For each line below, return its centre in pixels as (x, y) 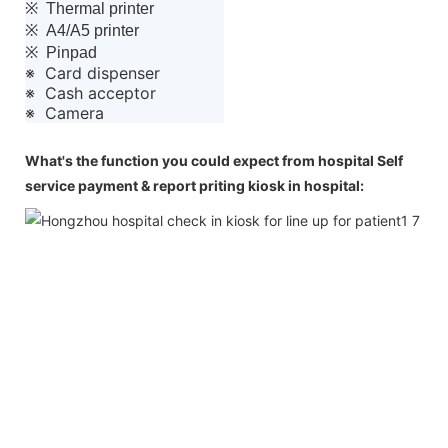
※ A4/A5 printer (84, 30)
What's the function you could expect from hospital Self (214, 160)
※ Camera (64, 112)
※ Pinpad (63, 52)
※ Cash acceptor (90, 92)
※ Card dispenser (92, 72)
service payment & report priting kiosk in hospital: (194, 185)
